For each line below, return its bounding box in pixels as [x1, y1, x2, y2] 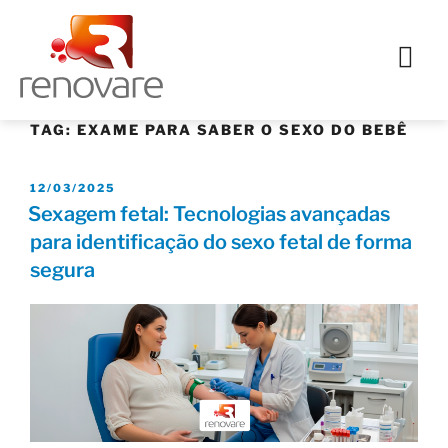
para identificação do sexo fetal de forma [30, 230, 412, 255]
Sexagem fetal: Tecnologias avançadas [28, 202, 390, 227]
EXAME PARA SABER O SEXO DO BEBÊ [76, 120, 408, 138]
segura [30, 258, 95, 283]
